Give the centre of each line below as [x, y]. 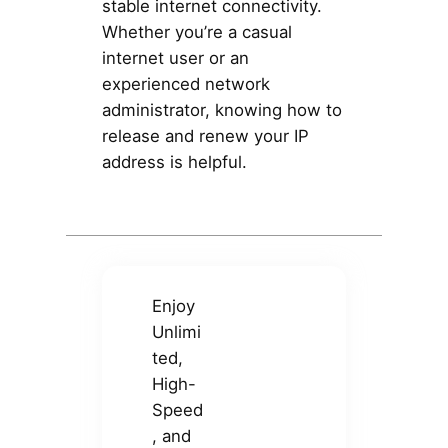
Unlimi [177, 332]
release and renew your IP [205, 136]
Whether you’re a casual [196, 32]
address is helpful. [174, 162]
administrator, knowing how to [221, 110]
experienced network [185, 84]
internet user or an [175, 58]
